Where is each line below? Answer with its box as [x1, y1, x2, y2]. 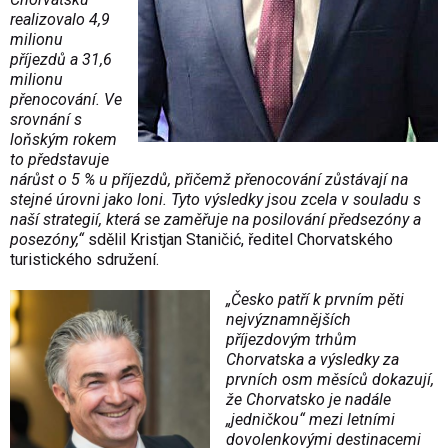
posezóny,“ [10, 230, 84, 250]
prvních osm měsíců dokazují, [226, 370, 434, 390]
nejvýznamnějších [226, 310, 351, 330]
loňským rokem [10, 130, 117, 150]
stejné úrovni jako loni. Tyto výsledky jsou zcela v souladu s [10, 190, 421, 210]
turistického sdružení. [10, 250, 159, 270]
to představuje [10, 150, 109, 170]
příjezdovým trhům [226, 330, 357, 350]
